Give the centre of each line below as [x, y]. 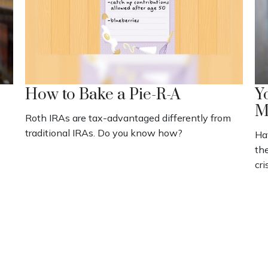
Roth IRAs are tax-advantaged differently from [128, 118]
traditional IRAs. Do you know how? [104, 133]
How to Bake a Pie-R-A [103, 95]
